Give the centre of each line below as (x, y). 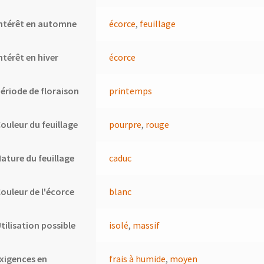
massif (146, 225)
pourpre (126, 125)
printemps (131, 91)
